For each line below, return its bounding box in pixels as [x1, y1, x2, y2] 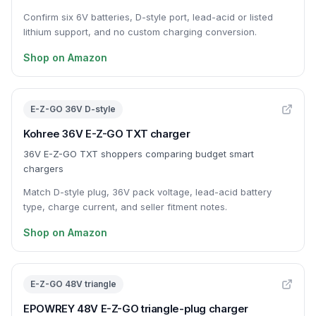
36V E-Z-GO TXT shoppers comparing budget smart [23, 148, 254, 159]
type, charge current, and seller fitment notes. [23, 201, 227, 212]
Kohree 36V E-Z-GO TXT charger [23, 127, 190, 140]
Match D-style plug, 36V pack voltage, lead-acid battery [23, 186, 272, 197]
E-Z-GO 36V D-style [30, 104, 116, 114]
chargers [23, 163, 63, 174]
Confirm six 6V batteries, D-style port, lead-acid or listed [23, 11, 273, 23]
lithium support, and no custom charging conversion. [23, 26, 257, 37]
